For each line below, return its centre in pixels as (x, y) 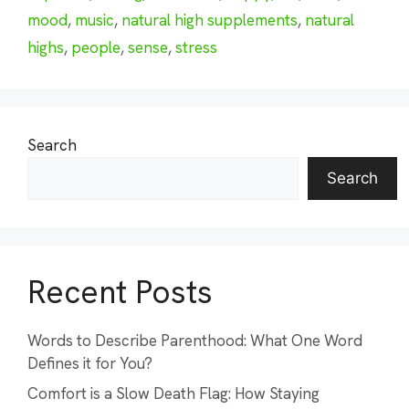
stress (196, 47)
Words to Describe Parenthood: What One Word (195, 340)
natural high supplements (210, 20)
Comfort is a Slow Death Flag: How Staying (173, 393)
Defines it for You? (90, 363)
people (96, 47)
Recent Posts (120, 292)
